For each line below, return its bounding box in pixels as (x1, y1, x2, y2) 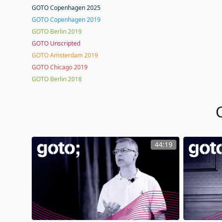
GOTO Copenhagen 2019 (32, 15, 101, 24)
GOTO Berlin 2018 (32, 75, 82, 83)
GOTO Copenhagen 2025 (32, 3, 101, 12)
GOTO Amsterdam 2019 (32, 51, 98, 59)
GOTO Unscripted (32, 39, 80, 48)
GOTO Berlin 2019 (32, 27, 82, 36)
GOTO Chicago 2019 (32, 63, 88, 71)
